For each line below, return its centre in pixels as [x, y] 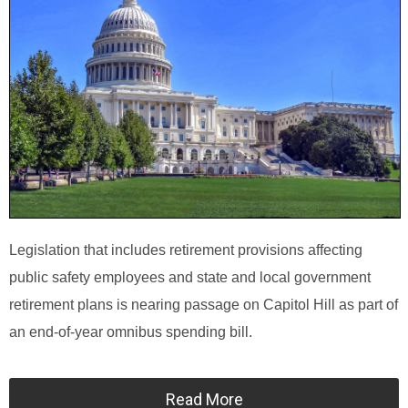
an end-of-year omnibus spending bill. [133, 331]
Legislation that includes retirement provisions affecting [186, 250]
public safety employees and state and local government [190, 277]
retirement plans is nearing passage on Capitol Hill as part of [204, 304]
